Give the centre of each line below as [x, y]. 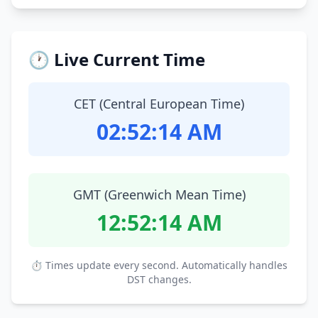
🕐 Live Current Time [117, 59]
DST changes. [159, 279]
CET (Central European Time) [159, 104]
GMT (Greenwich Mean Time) [159, 194]
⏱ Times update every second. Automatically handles [159, 265]
